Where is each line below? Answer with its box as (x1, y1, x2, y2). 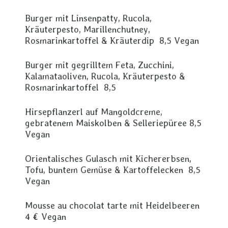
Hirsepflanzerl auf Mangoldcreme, (25, 106, 162, 117)
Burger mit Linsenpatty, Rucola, (25, 13, 152, 23)
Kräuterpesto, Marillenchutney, (25, 24, 150, 35)
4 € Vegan (25, 211, 66, 222)
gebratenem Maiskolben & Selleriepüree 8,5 (25, 118, 202, 128)
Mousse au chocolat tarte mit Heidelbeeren (25, 200, 202, 211)
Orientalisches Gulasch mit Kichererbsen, (25, 153, 191, 164)
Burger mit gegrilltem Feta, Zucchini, (25, 60, 174, 70)
